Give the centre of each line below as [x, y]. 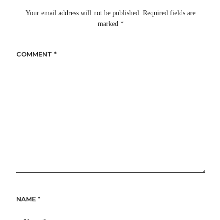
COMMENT [35, 54]
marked [109, 24]
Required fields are [169, 13]
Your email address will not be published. [83, 13]
